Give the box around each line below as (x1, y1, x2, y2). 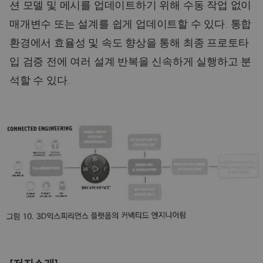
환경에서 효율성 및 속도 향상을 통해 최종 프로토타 (9, 38, 249, 49)
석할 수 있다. (9, 76, 70, 87)
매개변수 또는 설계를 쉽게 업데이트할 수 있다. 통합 (9, 19, 252, 31)
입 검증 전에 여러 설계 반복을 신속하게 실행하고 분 (9, 57, 252, 68)
